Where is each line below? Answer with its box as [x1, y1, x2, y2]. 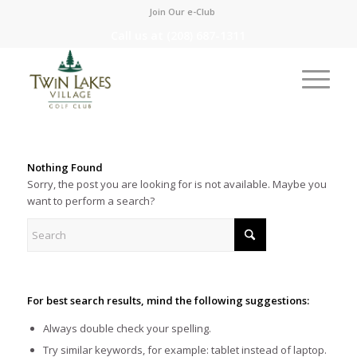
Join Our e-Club [149, 6, 216, 18]
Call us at [111, 28, 167, 43]
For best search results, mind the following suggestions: [26, 293, 309, 308]
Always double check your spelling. [42, 321, 211, 336]
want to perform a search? [26, 194, 155, 209]
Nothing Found [26, 160, 103, 175]
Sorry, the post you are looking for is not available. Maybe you [26, 177, 327, 192]
